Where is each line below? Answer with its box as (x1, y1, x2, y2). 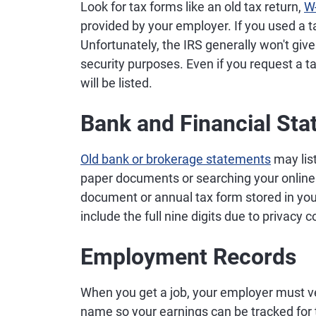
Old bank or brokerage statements (80, 152, 271, 166)
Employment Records (80, 243, 296, 270)
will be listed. (80, 75, 152, 90)
